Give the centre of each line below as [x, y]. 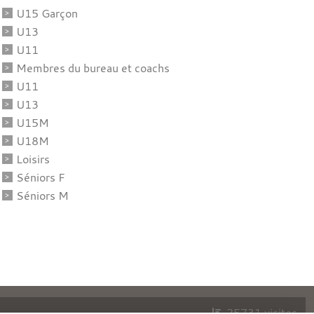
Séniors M [42, 195]
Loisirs [33, 159]
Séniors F [40, 177]
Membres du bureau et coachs [93, 68]
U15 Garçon [47, 13]
